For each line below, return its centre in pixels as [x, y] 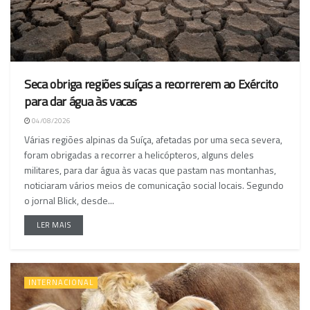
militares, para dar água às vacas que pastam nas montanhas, [150, 170]
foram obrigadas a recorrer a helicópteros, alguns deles [139, 154]
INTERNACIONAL [61, 282]
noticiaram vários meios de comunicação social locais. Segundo [154, 185]
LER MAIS [54, 225]
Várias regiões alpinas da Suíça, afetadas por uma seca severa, [153, 139]
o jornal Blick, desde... [69, 200]
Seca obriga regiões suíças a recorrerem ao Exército [151, 84]
